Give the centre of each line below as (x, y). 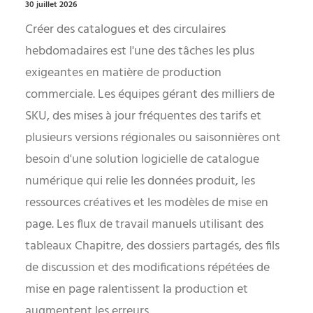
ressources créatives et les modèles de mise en (147, 203)
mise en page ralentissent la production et (137, 290)
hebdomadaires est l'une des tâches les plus (140, 51)
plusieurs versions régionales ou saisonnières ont (153, 138)
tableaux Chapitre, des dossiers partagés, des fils (152, 246)
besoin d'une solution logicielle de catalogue (142, 160)
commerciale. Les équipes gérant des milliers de (150, 95)
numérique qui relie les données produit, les (140, 181)
